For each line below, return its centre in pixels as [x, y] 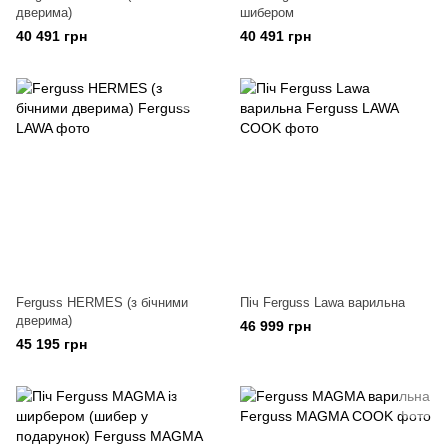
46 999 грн [275, 326]
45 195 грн [51, 344]
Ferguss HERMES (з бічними [102, 302]
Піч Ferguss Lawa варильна [322, 302]
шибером [267, 12]
